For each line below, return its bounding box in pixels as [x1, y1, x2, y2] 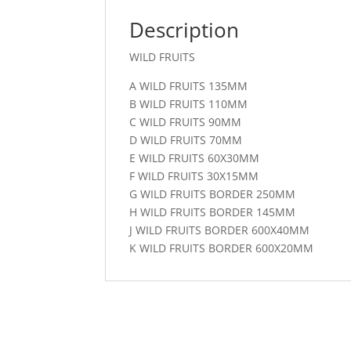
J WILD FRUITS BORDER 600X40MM [129, 223, 310, 238]
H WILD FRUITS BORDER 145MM [129, 204, 296, 220]
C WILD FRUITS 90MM [129, 114, 242, 130]
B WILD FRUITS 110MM [129, 96, 248, 112]
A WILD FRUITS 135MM [129, 78, 248, 94]
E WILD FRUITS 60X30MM [129, 150, 260, 166]
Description [129, 16, 240, 45]
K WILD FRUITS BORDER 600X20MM [129, 241, 314, 256]
